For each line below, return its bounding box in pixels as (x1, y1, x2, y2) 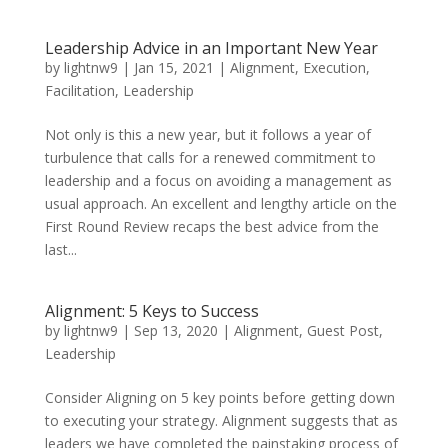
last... (44, 240, 77, 259)
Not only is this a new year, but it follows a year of (44, 125, 371, 144)
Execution (302, 58, 366, 77)
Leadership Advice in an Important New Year (44, 37, 378, 59)
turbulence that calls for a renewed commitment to (44, 148, 376, 167)
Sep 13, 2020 (133, 321, 218, 340)
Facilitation (44, 81, 115, 100)
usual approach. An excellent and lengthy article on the (44, 194, 397, 213)
